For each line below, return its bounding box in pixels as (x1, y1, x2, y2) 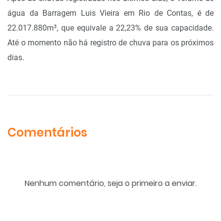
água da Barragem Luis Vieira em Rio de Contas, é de (7, 8, 214, 18)
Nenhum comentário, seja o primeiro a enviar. (24, 177, 197, 189)
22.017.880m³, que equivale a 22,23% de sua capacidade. (7, 23, 214, 33)
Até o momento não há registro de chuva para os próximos (7, 37, 214, 47)
